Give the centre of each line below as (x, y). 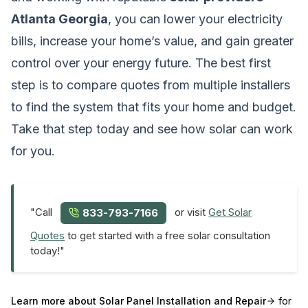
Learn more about (55, 300)
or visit (190, 212)
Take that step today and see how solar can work (152, 129)
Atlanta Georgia (59, 19)
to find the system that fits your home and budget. (154, 107)
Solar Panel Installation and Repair (183, 300)
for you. (33, 151)
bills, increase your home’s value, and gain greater (152, 41)
